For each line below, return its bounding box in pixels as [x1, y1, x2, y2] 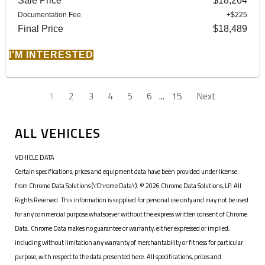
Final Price [18, 23, 63, 34]
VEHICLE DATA [15, 152, 54, 162]
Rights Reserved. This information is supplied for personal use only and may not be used [15, 195, 248, 205]
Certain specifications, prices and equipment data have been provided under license [15, 166, 237, 176]
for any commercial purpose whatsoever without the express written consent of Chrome [15, 209, 247, 219]
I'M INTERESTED [9, 49, 93, 60]
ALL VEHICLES [15, 122, 101, 143]
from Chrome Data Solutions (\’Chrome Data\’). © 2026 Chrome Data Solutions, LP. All [15, 180, 241, 190]
